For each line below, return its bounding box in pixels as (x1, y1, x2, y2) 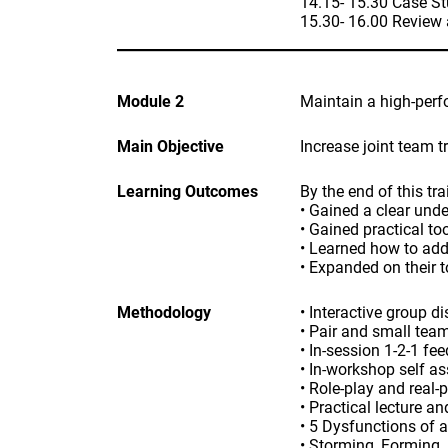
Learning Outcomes (117, 182, 258, 201)
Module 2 (117, 92, 184, 111)
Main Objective (117, 137, 224, 156)
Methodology (117, 303, 211, 322)
